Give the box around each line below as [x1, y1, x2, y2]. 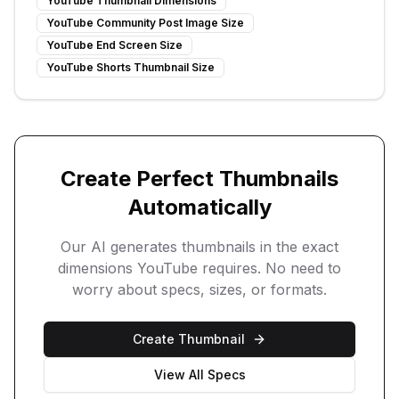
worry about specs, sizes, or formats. [72, 281, 327, 298]
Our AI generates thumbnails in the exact [61, 238, 338, 256]
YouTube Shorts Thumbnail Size [46, 61, 215, 74]
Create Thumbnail [133, 331, 245, 346]
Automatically [127, 194, 272, 220]
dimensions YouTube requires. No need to [58, 259, 341, 277]
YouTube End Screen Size [46, 38, 183, 52]
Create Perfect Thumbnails [61, 166, 338, 191]
